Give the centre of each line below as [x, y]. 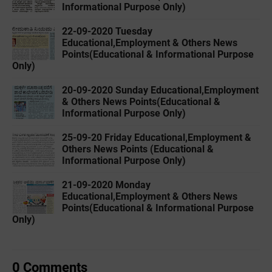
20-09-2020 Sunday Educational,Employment [160, 90]
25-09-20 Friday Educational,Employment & [157, 138]
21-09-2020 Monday [106, 185]
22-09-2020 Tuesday [107, 32]
